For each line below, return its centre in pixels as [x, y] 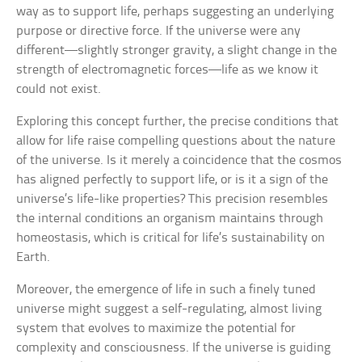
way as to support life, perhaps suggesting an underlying [175, 11]
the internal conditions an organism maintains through [170, 218]
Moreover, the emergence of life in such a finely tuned [166, 289]
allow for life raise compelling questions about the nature [176, 141]
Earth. [34, 257]
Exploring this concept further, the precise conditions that [178, 121]
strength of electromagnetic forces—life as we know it [168, 69]
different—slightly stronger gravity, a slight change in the [177, 50]
